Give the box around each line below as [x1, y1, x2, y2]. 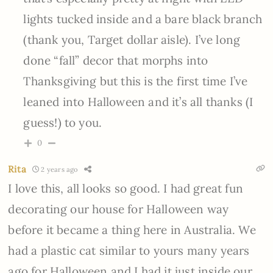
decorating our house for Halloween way [8, 202, 229, 217]
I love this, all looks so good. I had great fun [8, 181, 243, 196]
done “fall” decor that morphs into [23, 53, 208, 68]
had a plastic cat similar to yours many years [8, 243, 250, 258]
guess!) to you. [23, 115, 102, 130]
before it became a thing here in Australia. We [8, 222, 256, 238]
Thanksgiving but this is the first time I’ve [23, 74, 248, 89]
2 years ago [39, 165, 78, 174]
